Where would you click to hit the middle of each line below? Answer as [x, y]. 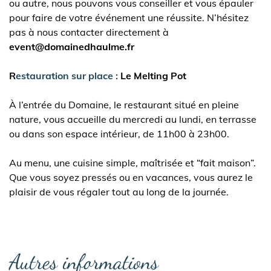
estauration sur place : [67, 76]
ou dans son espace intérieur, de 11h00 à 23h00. [119, 134]
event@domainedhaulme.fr [72, 47]
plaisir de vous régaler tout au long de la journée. [119, 192]
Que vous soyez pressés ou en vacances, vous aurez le [131, 177]
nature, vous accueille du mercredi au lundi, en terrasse [133, 119]
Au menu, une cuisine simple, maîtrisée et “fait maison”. [132, 163]
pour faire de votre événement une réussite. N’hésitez [129, 18]
